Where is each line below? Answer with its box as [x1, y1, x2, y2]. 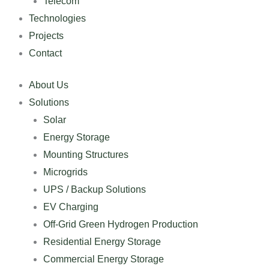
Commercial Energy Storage [43, 254, 164, 264]
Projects [29, 31, 64, 41]
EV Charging [43, 202, 98, 212]
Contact [29, 48, 62, 58]
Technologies [29, 13, 86, 23]
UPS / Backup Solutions [43, 184, 146, 195]
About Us [29, 80, 68, 90]
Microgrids [43, 167, 88, 177]
